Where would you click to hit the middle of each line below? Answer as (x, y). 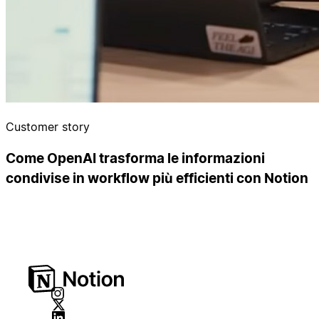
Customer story (48, 127)
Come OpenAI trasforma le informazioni (135, 158)
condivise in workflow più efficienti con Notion (157, 178)
